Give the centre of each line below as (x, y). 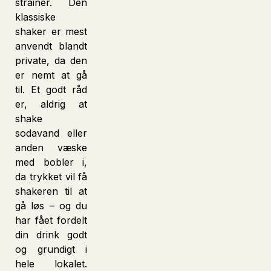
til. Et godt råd (51, 90)
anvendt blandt (51, 46)
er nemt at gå (51, 75)
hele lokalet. (51, 264)
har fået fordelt (51, 220)
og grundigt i (51, 249)
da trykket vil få (51, 177)
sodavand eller (51, 133)
